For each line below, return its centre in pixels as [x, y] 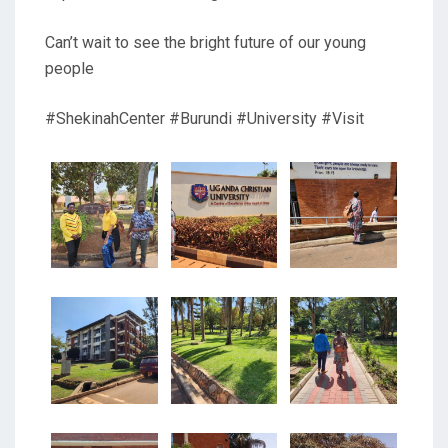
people [69, 68]
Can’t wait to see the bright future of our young [205, 42]
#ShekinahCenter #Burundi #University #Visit [204, 118]
